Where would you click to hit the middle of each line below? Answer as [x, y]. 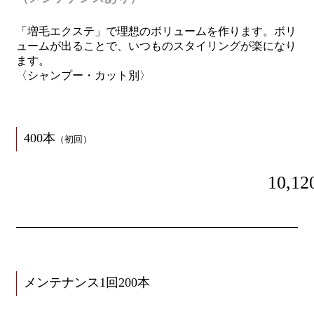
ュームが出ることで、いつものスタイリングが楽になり [156, 46]
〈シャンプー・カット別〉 [83, 76]
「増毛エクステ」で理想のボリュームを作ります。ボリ [156, 32]
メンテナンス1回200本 [87, 283]
